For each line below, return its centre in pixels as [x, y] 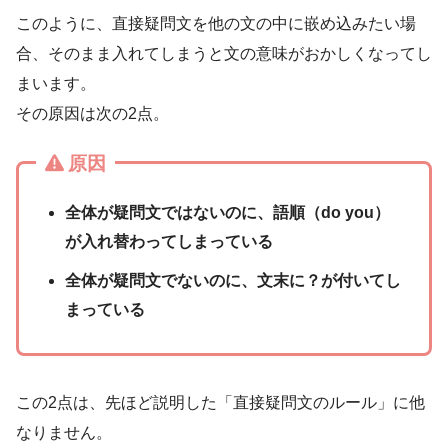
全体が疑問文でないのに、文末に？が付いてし [233, 280]
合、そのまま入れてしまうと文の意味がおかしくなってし [224, 53]
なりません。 [64, 432]
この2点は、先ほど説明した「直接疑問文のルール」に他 [220, 402]
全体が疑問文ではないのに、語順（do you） [228, 212]
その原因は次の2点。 [92, 113]
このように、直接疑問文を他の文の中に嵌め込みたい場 [216, 23]
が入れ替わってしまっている [169, 241]
